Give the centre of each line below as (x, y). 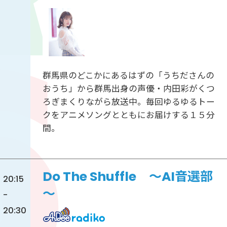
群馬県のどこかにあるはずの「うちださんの (128, 75)
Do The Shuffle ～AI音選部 (127, 177)
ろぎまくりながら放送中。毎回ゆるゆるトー (128, 102)
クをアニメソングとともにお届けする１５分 (128, 115)
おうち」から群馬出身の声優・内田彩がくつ (128, 88)
